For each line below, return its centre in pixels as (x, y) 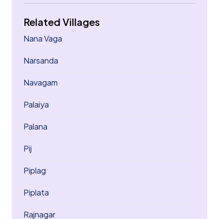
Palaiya (36, 104)
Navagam (41, 82)
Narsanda (41, 60)
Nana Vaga (43, 38)
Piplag (35, 170)
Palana (35, 126)
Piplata (36, 192)
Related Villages (62, 22)
